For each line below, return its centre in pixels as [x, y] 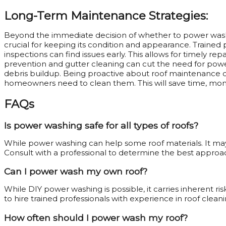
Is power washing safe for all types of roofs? [101, 125]
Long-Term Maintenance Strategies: [106, 15]
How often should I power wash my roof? [96, 217]
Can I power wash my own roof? [76, 172]
